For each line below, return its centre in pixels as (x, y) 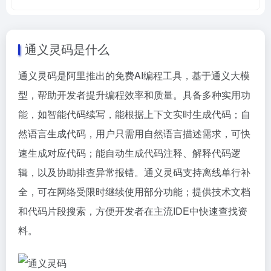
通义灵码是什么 (67, 49)
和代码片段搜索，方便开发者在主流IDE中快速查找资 (133, 211)
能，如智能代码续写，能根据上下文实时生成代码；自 (134, 114)
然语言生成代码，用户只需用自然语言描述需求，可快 (134, 133)
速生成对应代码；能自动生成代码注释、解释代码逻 (129, 153)
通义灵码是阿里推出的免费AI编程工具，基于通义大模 (134, 75)
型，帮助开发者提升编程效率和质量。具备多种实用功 (134, 95)
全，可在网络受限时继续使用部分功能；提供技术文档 (134, 191)
